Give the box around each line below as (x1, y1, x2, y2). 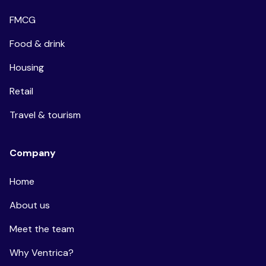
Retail (9, 84, 33, 97)
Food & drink (9, 37, 65, 50)
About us (9, 198, 50, 211)
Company (9, 146, 56, 159)
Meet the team (9, 222, 74, 235)
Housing (9, 61, 44, 74)
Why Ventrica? (9, 246, 74, 259)
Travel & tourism (9, 108, 81, 121)
